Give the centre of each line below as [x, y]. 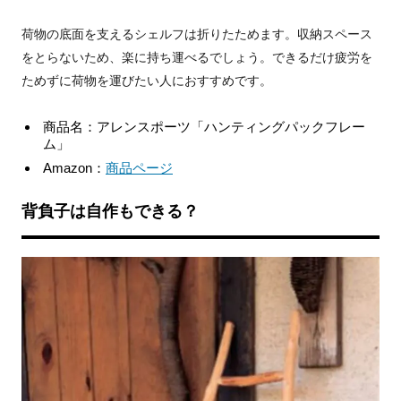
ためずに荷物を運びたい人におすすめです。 [147, 81]
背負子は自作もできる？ [110, 212]
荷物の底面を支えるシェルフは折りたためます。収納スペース [197, 34]
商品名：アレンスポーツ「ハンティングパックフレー [204, 127]
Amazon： [74, 168]
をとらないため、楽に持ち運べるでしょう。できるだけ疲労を [197, 58]
